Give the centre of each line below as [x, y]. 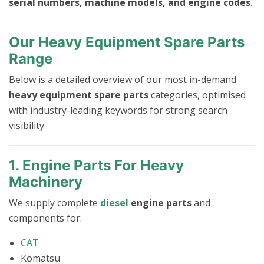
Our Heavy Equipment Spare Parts [127, 42]
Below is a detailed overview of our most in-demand [123, 79]
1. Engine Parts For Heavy [96, 165]
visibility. [27, 125]
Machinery [46, 181]
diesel [114, 202]
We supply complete [55, 202]
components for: [45, 218]
